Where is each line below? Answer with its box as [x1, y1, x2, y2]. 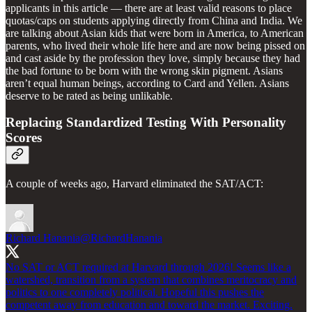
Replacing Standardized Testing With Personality [6, 115, 286, 130]
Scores [6, 130, 42, 146]
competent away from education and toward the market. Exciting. [6, 298, 292, 311]
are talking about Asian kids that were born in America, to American [6, 26, 304, 39]
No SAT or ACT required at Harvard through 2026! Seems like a [6, 260, 291, 273]
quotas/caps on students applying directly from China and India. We [6, 14, 302, 26]
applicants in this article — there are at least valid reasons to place [6, 1, 292, 14]
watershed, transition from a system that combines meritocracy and [6, 273, 297, 286]
